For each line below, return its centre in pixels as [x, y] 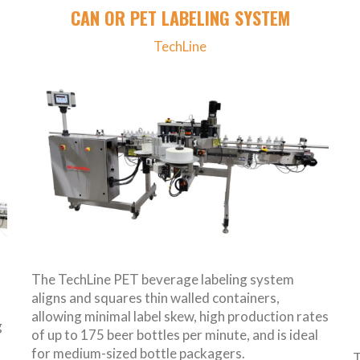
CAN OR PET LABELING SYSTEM [180, 18]
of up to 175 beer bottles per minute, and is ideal [175, 334]
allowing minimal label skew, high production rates [180, 316]
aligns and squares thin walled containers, [155, 297]
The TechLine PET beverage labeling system [163, 279]
